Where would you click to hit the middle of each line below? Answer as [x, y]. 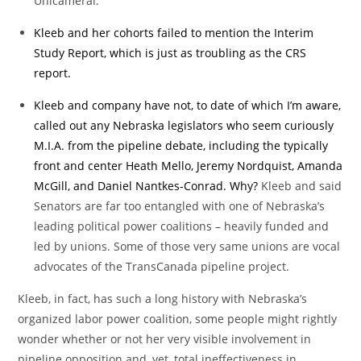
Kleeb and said [300, 185]
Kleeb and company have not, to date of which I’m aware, [188, 105]
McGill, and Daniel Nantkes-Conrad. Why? [146, 185]
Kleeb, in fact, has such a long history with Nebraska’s [163, 298]
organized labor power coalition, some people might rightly [178, 318]
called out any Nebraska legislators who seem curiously [184, 125]
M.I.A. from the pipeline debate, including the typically [181, 145]
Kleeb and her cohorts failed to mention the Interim [174, 32]
